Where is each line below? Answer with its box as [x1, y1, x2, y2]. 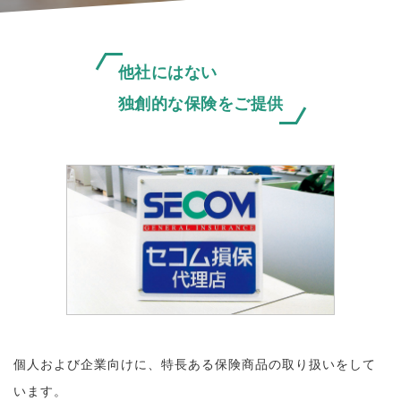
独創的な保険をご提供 [117, 95, 284, 113]
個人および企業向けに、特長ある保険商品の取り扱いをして [13, 356, 376, 371]
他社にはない [117, 64, 218, 81]
